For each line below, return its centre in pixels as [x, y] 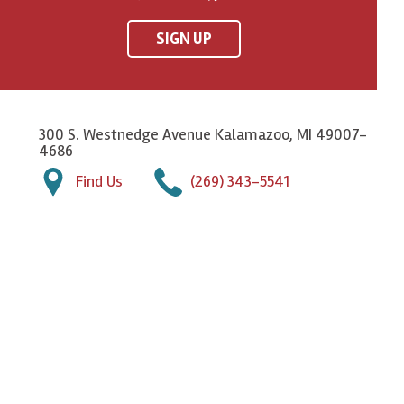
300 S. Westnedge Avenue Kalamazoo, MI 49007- [203, 134]
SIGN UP [184, 38]
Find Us [99, 181]
